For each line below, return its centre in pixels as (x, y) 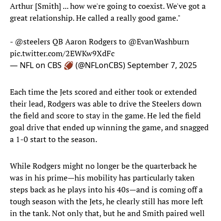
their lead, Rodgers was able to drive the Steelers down (106, 104)
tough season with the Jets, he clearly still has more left (107, 202)
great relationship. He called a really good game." (95, 18)
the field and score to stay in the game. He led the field (105, 116)
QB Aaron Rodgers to (89, 42)
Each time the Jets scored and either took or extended (103, 92)
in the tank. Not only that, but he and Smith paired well (107, 213)
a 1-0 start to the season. (54, 139)
